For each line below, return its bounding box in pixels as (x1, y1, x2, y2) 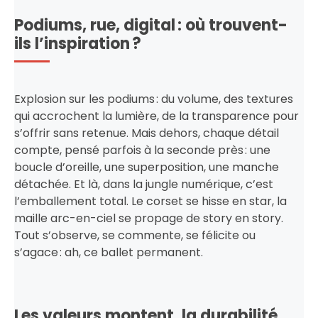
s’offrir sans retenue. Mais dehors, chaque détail (14, 124, 279, 141)
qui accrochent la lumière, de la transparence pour (14, 107, 299, 124)
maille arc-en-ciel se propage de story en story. (14, 209, 283, 226)
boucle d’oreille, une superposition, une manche (14, 158, 279, 175)
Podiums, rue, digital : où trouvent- (14, 13, 287, 36)
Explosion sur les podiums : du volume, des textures (14, 90, 293, 107)
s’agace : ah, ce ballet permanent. (14, 243, 203, 261)
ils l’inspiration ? (14, 32, 141, 55)
